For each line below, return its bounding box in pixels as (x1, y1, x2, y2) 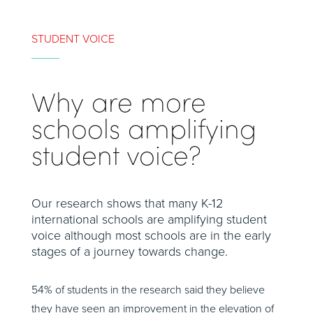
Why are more (31, 83, 206, 119)
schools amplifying (31, 110, 256, 145)
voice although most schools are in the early (31, 228, 271, 243)
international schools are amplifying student (31, 212, 267, 227)
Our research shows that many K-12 (31, 196, 223, 211)
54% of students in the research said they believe (31, 283, 265, 297)
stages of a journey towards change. (31, 244, 228, 259)
